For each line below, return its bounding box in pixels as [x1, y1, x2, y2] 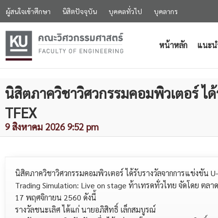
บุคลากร [154, 7, 178, 16]
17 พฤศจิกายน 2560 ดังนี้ [15, 192, 96, 202]
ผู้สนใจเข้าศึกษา [6, 7, 51, 16]
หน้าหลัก [159, 39, 187, 50]
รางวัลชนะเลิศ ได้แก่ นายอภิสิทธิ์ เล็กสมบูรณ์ [15, 204, 156, 215]
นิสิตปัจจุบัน [62, 7, 97, 16]
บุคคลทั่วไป [109, 7, 142, 16]
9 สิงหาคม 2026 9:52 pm [5, 120, 99, 132]
